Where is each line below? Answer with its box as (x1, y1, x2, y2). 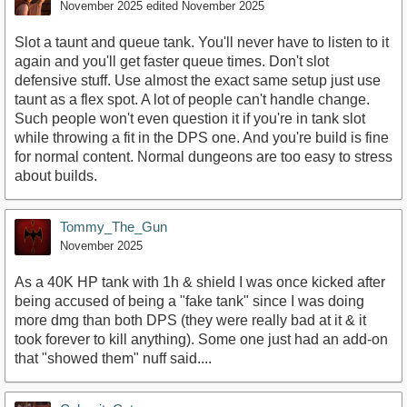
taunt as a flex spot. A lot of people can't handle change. (15, 91, 370, 107)
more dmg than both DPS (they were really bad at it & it (15, 312, 366, 328)
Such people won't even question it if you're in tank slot (15, 110, 365, 126)
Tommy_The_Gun (60, 218, 167, 234)
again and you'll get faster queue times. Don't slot (15, 53, 329, 69)
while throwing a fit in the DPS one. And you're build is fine (15, 129, 389, 145)
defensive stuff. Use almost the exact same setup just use (15, 72, 381, 88)
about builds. (15, 167, 97, 184)
